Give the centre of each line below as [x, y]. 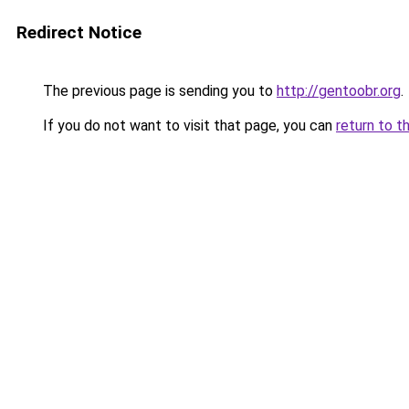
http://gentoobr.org [339, 91]
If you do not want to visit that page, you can [188, 126]
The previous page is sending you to [158, 91]
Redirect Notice [79, 32]
